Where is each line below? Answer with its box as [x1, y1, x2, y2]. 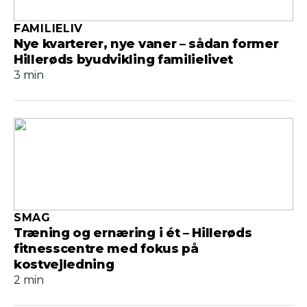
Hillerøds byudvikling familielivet [14, 52, 233, 67]
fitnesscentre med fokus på [14, 241, 199, 256]
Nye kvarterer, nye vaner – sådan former [14, 36, 279, 51]
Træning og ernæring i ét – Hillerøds [14, 225, 252, 241]
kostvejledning [14, 257, 114, 272]
